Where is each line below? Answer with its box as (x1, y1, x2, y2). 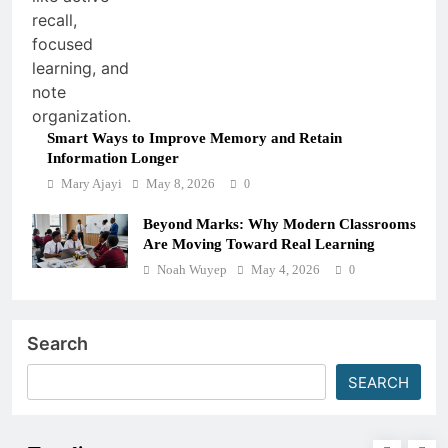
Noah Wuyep (157, 261, 227, 277)
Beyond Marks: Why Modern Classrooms (143, 214, 416, 232)
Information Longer (47, 148, 179, 166)
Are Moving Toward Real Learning (143, 234, 375, 252)
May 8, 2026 (146, 175, 215, 191)
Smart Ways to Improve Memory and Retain (47, 128, 342, 146)
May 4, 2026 (251, 261, 320, 277)
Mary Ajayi (61, 175, 122, 191)
